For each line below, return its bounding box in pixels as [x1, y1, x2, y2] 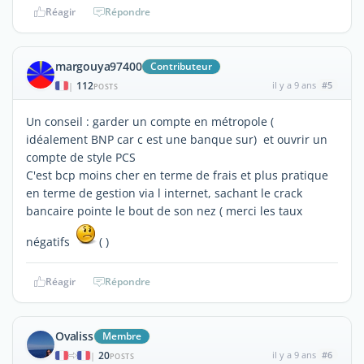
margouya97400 [55, 58, 142, 74]
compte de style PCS [26, 149, 136, 165]
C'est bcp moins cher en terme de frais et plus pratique [26, 167, 328, 183]
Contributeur [150, 58, 213, 73]
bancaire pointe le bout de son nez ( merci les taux [26, 202, 302, 219]
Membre [102, 328, 141, 343]
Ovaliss [55, 327, 93, 344]
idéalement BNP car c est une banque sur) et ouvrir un [26, 131, 327, 147]
